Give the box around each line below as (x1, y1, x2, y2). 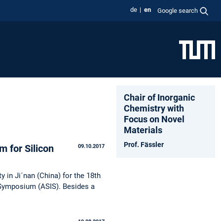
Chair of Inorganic (124, 92, 195, 103)
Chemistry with (124, 103, 184, 113)
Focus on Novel (124, 113, 184, 124)
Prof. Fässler (124, 140, 164, 148)
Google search (157, 6, 198, 14)
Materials (124, 124, 162, 135)
